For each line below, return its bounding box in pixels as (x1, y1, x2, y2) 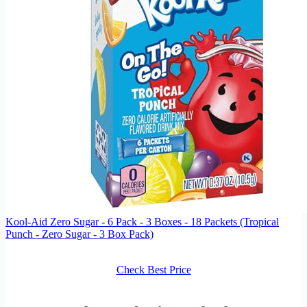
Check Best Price (116, 263, 191, 275)
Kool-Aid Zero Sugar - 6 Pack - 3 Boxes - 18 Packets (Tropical (5, 215, 279, 228)
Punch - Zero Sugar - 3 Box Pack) (5, 228, 153, 240)
